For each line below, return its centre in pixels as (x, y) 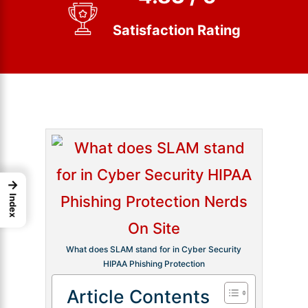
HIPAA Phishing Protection (154, 263)
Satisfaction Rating (177, 30)
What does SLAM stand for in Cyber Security (154, 249)
